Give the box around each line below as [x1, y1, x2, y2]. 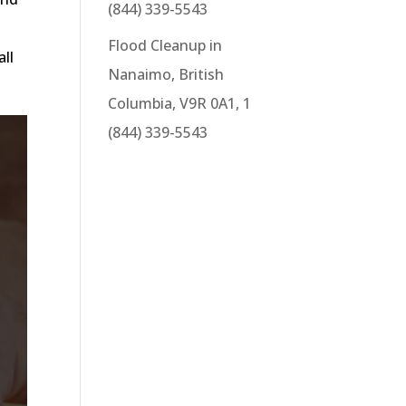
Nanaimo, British [108, 64, 225, 84]
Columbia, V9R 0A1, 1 [108, 93, 252, 113]
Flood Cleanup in [108, 35, 223, 55]
